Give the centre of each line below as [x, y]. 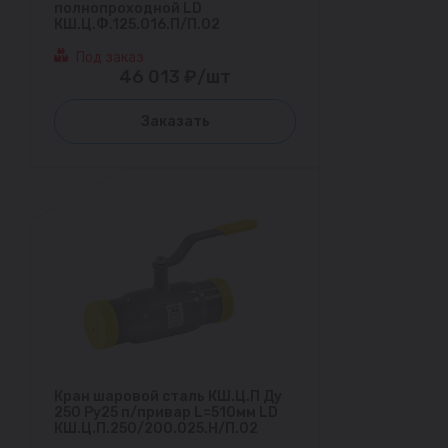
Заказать [175, 121]
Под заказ [110, 57]
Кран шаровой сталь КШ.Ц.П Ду [168, 397]
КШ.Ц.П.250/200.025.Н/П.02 [156, 429]
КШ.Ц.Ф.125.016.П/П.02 [137, 24]
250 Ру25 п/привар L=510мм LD [166, 413]
